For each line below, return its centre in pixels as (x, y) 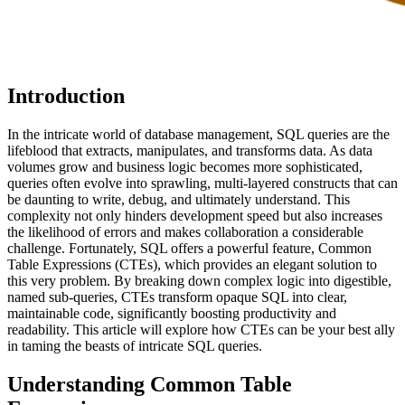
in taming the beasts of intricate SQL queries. (135, 346)
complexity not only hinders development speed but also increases (195, 216)
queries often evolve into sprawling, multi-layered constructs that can (202, 184)
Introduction (66, 96)
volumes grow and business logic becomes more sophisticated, (185, 167)
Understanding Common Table (150, 384)
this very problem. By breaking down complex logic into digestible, (199, 281)
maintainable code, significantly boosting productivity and (172, 314)
